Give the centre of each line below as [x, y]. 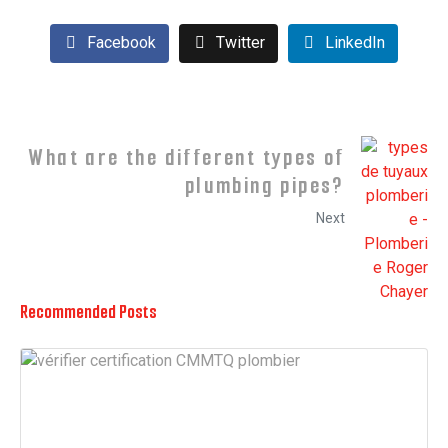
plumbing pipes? [264, 185]
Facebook [122, 43]
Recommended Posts [88, 312]
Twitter [240, 43]
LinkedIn [354, 43]
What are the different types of [186, 157]
